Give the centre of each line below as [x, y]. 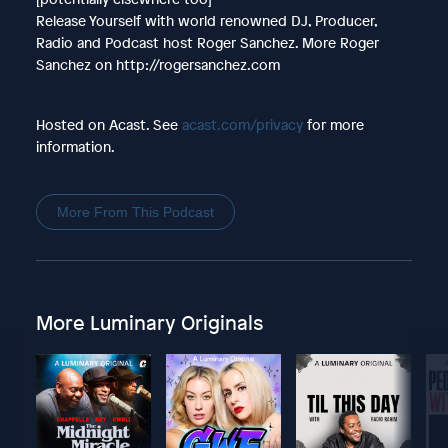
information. [75, 146]
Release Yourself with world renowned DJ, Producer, [206, 20]
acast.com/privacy [242, 124]
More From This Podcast [135, 211]
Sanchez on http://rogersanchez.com [159, 64]
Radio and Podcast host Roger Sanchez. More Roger [207, 42]
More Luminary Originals [149, 322]
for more [333, 124]
